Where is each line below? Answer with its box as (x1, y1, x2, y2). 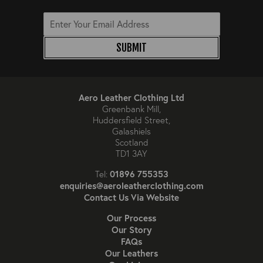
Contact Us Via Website (84, 191, 179, 204)
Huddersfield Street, (93, 114, 170, 126)
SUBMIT (116, 41, 147, 55)
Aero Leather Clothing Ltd (79, 92, 184, 104)
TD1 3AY (116, 148, 147, 160)
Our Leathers (105, 247, 158, 259)
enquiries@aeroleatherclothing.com (59, 180, 204, 192)
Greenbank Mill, (102, 103, 161, 115)
